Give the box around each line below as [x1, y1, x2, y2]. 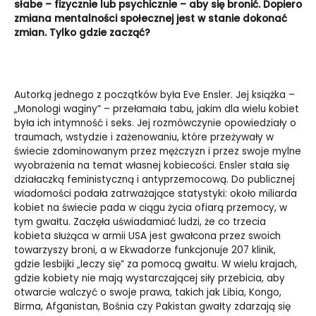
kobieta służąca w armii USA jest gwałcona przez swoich [14, 229, 281, 243]
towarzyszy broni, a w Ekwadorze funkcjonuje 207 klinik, [14, 243, 276, 257]
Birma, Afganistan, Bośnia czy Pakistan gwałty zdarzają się [14, 300, 291, 314]
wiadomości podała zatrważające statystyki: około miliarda [14, 187, 297, 201]
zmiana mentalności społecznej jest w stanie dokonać [14, 12, 287, 26]
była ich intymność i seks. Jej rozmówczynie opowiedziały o [14, 116, 296, 130]
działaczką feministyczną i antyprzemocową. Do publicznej [14, 173, 295, 187]
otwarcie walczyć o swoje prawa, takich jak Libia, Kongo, [14, 286, 281, 300]
